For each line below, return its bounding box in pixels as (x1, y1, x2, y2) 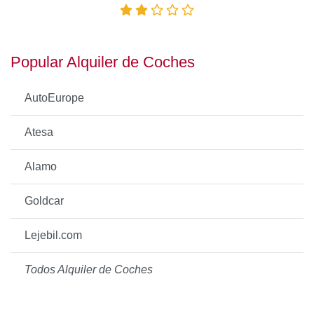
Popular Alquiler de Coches (11, 53, 195, 71)
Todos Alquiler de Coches (25, 264, 153, 276)
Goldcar (25, 195, 64, 207)
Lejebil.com (25, 229, 82, 242)
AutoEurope (25, 92, 84, 104)
